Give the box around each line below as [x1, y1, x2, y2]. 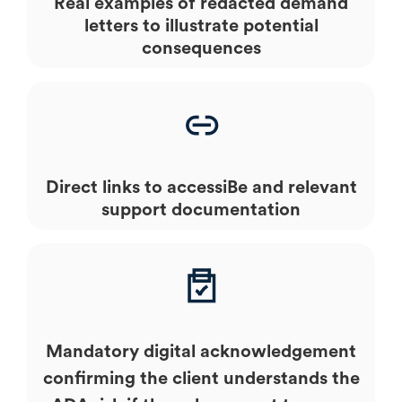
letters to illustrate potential [83, 13, 319, 36]
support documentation [101, 197, 301, 220]
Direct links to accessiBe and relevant [45, 175, 357, 197]
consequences [141, 36, 261, 58]
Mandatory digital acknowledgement [46, 339, 356, 362]
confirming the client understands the [42, 366, 360, 389]
